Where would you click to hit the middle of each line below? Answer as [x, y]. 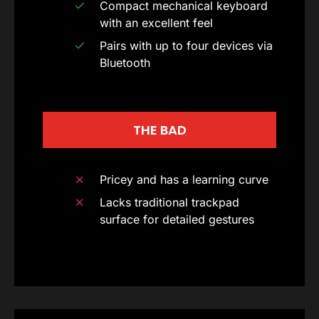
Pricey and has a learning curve [184, 180]
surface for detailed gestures [177, 220]
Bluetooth [125, 63]
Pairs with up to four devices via [186, 46]
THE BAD [159, 130]
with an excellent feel [156, 23]
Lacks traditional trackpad [169, 203]
